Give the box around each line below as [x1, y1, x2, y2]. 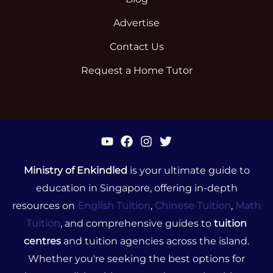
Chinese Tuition [155, 200, 231, 212]
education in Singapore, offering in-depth [35, 182, 238, 194]
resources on [12, 200, 77, 212]
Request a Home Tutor [80, 65, 193, 77]
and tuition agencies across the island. [61, 235, 249, 247]
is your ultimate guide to [127, 165, 250, 177]
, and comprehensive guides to [60, 218, 214, 230]
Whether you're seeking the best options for [28, 253, 245, 265]
